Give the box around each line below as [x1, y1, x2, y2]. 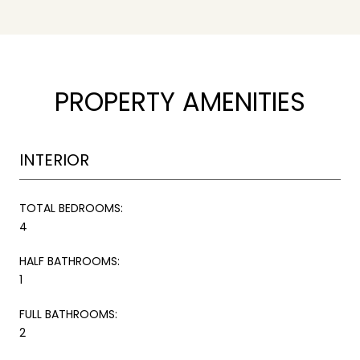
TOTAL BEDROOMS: [19, 199, 123, 216]
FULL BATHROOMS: [19, 305, 117, 322]
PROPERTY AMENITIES [55, 83, 305, 120]
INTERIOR [19, 148, 89, 171]
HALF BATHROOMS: [19, 252, 120, 269]
